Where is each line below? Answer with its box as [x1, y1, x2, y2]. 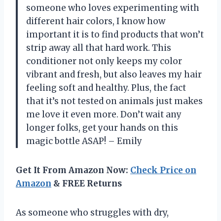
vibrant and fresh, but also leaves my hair [26, 69, 202, 80]
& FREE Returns [51, 178, 122, 189]
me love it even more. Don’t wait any [26, 109, 182, 120]
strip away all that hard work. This [26, 42, 171, 53]
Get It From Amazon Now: [16, 164, 130, 176]
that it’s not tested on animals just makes [26, 95, 203, 107]
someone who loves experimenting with [26, 2, 199, 13]
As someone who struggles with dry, [16, 207, 169, 218]
